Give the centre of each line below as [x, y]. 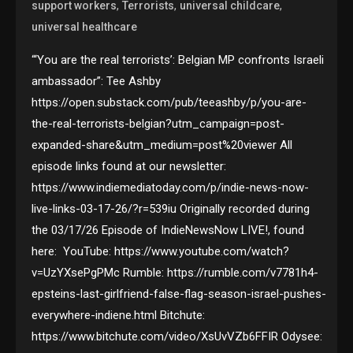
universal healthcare [85, 26]
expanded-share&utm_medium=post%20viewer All [162, 145]
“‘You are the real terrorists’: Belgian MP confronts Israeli [178, 59]
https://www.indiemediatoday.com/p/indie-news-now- [171, 187]
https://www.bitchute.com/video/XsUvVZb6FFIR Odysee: [177, 336]
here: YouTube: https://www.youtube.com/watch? [161, 251]
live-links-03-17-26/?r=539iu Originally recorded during [171, 208]
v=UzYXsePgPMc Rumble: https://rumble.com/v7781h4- [175, 272]
